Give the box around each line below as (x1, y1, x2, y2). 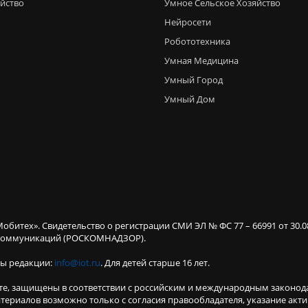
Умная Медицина (164, 54, 239, 67)
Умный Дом (164, 93, 215, 105)
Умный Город (164, 74, 223, 86)
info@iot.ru (54, 256, 100, 269)
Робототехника (164, 35, 230, 47)
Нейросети (164, 16, 211, 28)
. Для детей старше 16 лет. (100, 256, 210, 269)
